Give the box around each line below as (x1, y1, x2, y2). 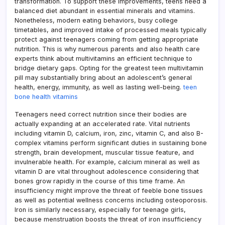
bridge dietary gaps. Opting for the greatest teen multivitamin (15, 64, 203, 72)
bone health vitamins (15, 92, 78, 100)
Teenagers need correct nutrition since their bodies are (15, 110, 187, 118)
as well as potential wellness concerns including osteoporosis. (15, 196, 207, 204)
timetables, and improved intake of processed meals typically (15, 26, 206, 34)
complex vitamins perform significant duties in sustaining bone (15, 139, 207, 147)
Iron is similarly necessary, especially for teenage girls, (15, 205, 186, 213)
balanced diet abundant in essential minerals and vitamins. (15, 7, 195, 15)
